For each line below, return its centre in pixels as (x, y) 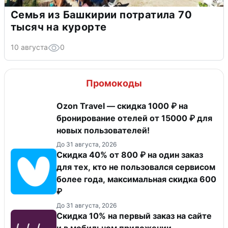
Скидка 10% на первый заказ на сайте (134, 216)
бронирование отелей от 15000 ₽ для (134, 118)
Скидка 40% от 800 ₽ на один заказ (130, 155)
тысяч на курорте (59, 27)
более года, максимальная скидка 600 (136, 179)
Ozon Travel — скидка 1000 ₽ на (122, 106)
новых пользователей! (103, 131)
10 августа (29, 47)
